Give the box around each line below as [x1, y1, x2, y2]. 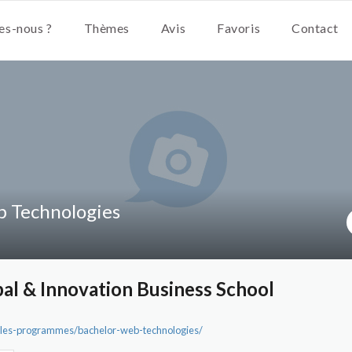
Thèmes [83, 20, 130, 35]
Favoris [217, 20, 261, 35]
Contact [291, 20, 339, 35]
